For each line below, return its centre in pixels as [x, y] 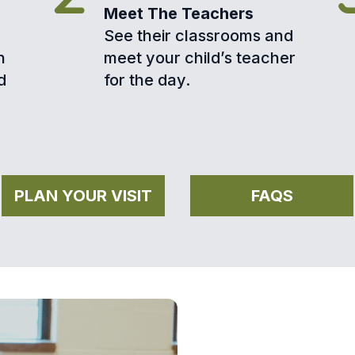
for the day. [147, 80]
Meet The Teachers [179, 14]
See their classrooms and [199, 36]
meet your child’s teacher [200, 58]
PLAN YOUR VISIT [83, 196]
